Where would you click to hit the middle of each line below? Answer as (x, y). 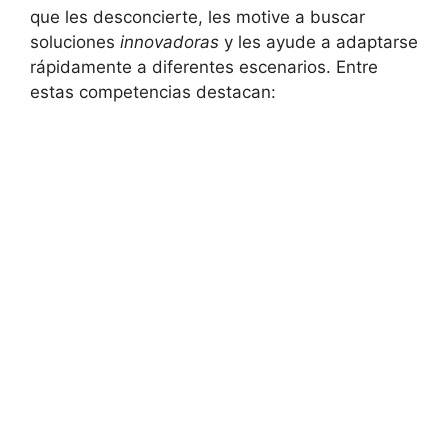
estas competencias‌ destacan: (153, 92)
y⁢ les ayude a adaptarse (318, 42)
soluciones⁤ (75, 42)
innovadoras (169, 42)
